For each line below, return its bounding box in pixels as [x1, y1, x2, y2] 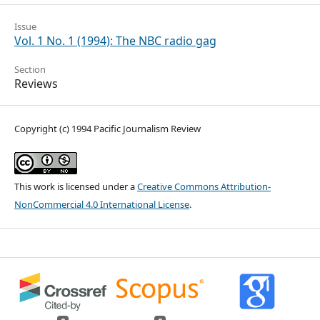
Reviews [14, 76, 58, 91]
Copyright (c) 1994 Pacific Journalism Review [14, 122, 201, 135]
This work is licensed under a [14, 180, 137, 193]
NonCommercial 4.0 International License [14, 198, 189, 211]
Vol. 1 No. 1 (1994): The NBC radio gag [14, 33, 216, 49]
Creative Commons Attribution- [137, 180, 271, 193]
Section [14, 63, 46, 76]
